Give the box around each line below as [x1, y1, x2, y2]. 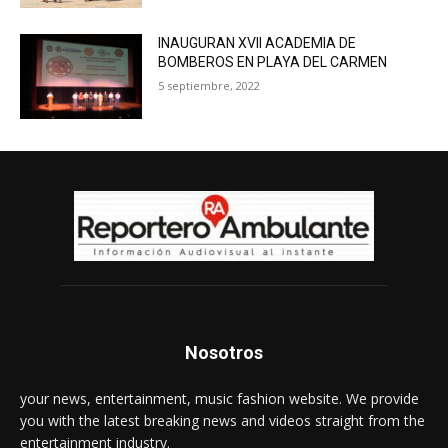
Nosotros [185, 342, 263, 364]
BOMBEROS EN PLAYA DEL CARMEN [158, 53, 388, 70]
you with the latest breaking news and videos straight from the [20, 411, 425, 431]
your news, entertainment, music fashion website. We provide [20, 389, 419, 409]
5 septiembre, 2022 [158, 77, 261, 93]
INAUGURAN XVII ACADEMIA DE [158, 34, 357, 51]
